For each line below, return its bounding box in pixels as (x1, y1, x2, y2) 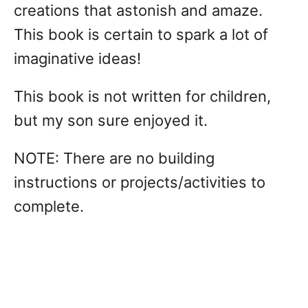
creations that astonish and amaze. (14, 1, 267, 19)
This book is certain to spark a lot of (14, 25, 268, 43)
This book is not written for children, (14, 87, 271, 105)
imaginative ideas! (14, 49, 141, 67)
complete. (14, 197, 84, 215)
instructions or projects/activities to (14, 173, 265, 191)
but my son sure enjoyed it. (14, 111, 208, 129)
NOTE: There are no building (14, 149, 214, 167)
